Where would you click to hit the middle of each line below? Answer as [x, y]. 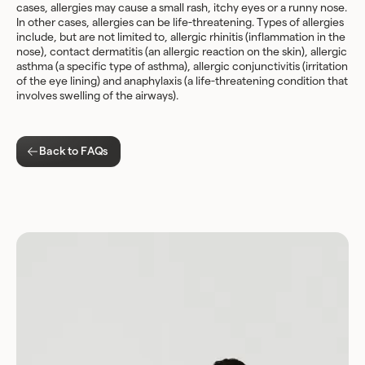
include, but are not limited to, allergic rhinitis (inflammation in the [181, 37]
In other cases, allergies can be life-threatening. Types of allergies [180, 23]
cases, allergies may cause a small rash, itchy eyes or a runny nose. [182, 8]
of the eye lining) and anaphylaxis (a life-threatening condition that [182, 81]
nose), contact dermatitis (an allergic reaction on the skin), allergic [182, 52]
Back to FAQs [74, 152]
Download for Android [182, 329]
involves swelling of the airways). [97, 96]
